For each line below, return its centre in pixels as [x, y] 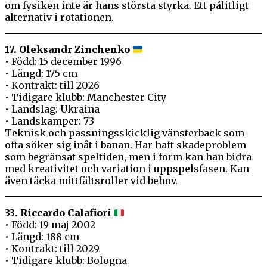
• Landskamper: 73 [49, 121]
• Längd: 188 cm [42, 237]
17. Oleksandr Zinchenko [67, 50]
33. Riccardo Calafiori [58, 213]
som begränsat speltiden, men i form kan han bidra [128, 157]
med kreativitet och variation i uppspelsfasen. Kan [127, 169]
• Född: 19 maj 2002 [50, 225]
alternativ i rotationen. [59, 18]
